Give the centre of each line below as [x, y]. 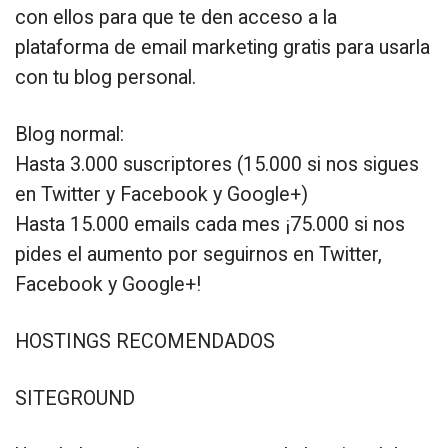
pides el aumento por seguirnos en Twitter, [198, 254]
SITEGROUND [75, 398]
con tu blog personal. [105, 77]
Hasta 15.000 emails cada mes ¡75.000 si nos [210, 224]
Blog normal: [69, 134]
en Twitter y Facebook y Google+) [161, 194]
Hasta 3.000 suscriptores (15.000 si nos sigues [217, 164]
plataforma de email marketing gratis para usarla [222, 47]
